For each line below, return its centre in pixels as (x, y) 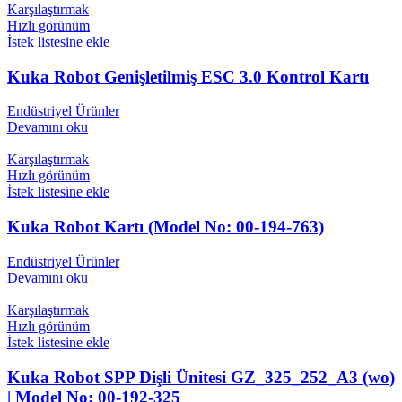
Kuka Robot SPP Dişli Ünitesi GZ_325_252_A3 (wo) (201, 377)
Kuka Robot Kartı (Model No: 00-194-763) (166, 227)
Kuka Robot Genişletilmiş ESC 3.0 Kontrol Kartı (188, 76)
